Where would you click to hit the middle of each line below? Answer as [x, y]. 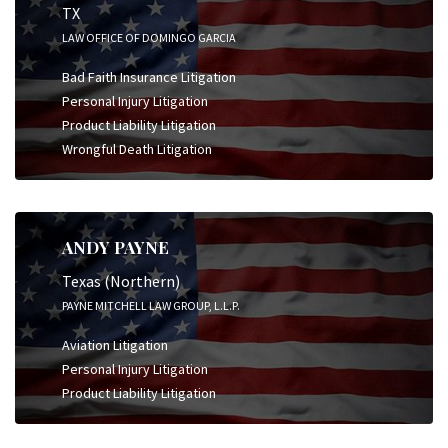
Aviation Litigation [115, 344]
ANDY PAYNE [115, 247]
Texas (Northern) [121, 280]
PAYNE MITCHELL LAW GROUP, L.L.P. [151, 305]
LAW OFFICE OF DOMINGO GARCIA [149, 37]
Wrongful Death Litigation [137, 149]
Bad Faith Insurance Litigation [149, 77]
